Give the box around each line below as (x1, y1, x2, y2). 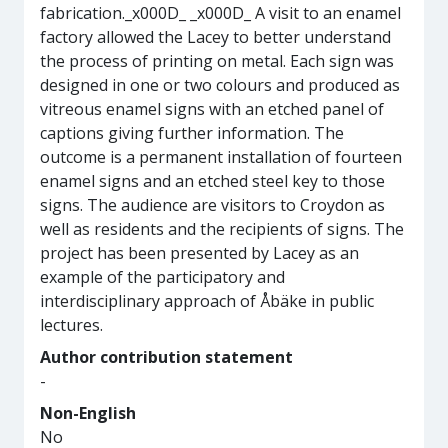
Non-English (40, 402, 136, 424)
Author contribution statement (40, 346, 293, 368)
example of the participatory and (40, 266, 285, 288)
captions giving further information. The (40, 122, 344, 144)
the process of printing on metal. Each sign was (40, 50, 394, 72)
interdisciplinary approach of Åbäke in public (40, 290, 374, 312)
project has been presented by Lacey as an (40, 242, 359, 264)
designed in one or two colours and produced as (40, 74, 400, 96)
